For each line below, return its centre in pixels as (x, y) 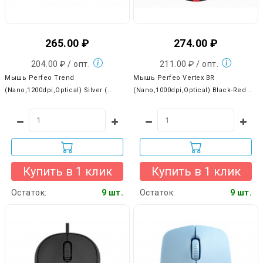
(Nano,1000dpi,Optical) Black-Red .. (193, 90)
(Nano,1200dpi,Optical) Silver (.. (58, 90)
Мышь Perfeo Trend (40, 77)
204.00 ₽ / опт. (61, 64)
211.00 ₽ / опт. (190, 64)
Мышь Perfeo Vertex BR (174, 77)
